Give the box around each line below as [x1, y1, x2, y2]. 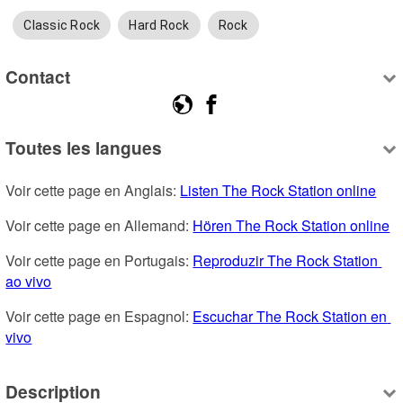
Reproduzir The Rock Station [193, 250, 379, 272]
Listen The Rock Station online [180, 180, 377, 201]
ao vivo [5, 271, 52, 292]
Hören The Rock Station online [193, 215, 390, 237]
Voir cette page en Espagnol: [5, 306, 193, 327]
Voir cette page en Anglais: [5, 180, 181, 201]
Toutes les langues [5, 135, 163, 161]
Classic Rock [23, 18, 101, 33]
